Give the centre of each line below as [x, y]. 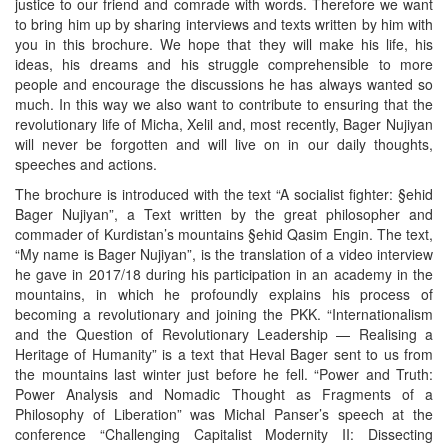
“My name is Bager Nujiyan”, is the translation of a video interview [224, 253]
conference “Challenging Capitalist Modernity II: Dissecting [224, 433]
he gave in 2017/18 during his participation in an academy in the [224, 273]
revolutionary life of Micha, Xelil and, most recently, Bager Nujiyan [224, 123]
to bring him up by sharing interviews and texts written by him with [224, 23]
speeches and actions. [86, 163]
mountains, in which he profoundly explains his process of [224, 293]
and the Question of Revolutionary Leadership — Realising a [224, 333]
